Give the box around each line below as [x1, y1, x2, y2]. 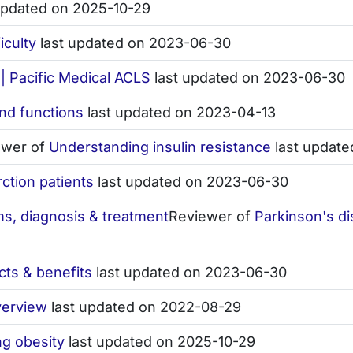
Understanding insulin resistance [49, 139, 271, 156]
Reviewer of [169, 208, 255, 225]
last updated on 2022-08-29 [47, 299, 241, 316]
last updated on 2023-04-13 [84, 104, 276, 121]
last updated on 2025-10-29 [65, 333, 255, 351]
